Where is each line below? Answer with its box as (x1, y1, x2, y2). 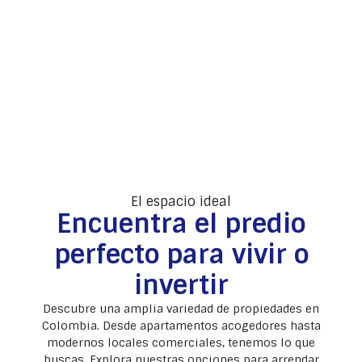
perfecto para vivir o (53, 238, 309, 272)
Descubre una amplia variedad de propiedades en (43, 301, 319, 317)
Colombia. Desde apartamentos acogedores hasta (41, 318, 321, 334)
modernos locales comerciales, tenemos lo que (47, 335, 315, 351)
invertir (133, 268, 229, 303)
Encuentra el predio (57, 207, 305, 242)
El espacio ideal (131, 193, 231, 211)
